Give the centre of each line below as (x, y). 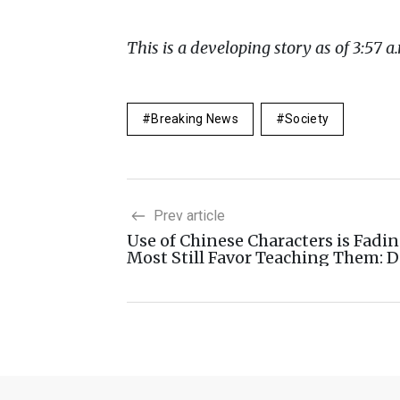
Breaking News (195, 119)
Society (307, 119)
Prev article (187, 216)
